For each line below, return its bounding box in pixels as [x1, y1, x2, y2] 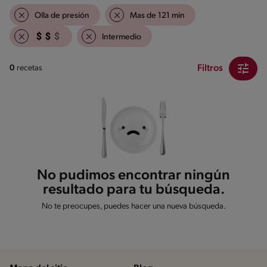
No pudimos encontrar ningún [37, 168, 230, 183]
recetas [17, 64, 42, 73]
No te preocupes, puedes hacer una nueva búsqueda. [41, 201, 226, 211]
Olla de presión [35, 11, 89, 20]
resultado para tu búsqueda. [42, 182, 225, 197]
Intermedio [102, 32, 141, 42]
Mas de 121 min [130, 11, 185, 20]
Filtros [197, 63, 223, 73]
